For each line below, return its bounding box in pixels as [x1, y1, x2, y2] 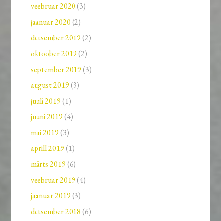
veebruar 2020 [31, 1, 76, 12]
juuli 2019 [31, 96, 61, 107]
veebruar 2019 [31, 175, 76, 185]
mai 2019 [31, 127, 59, 138]
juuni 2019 [31, 111, 63, 122]
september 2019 [31, 64, 82, 75]
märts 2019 [31, 159, 66, 170]
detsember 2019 [31, 33, 81, 43]
